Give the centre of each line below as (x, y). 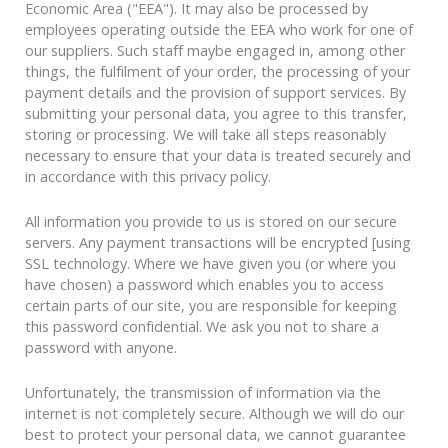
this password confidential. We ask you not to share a (202, 327)
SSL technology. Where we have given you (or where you (210, 264)
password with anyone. (101, 348)
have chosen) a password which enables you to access (204, 285)
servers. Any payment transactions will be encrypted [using (218, 243)
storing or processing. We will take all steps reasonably (205, 135)
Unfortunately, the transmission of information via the (203, 393)
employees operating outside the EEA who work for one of (219, 30)
